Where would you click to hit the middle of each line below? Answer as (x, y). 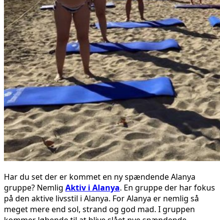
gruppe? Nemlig (35, 187)
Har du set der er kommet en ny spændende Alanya (100, 177)
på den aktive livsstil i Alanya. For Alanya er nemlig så (101, 198)
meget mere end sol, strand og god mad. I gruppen (99, 209)
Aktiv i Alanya (93, 187)
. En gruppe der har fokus (167, 187)
